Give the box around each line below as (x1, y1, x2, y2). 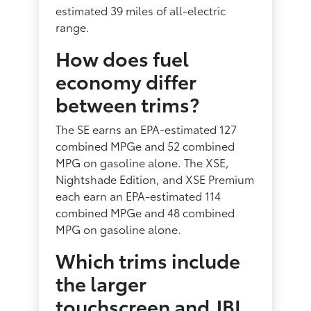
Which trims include (56, 245, 241, 274)
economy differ (56, 66, 197, 94)
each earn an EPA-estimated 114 (56, 187, 221, 203)
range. (56, 18, 90, 35)
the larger (56, 268, 147, 296)
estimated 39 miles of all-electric (56, 1, 226, 18)
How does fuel (56, 43, 190, 72)
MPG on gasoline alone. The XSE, (56, 153, 230, 170)
